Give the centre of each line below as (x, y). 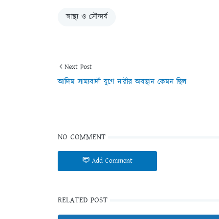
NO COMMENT (82, 137)
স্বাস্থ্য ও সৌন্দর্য (87, 17)
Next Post (78, 67)
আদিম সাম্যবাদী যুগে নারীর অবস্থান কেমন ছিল (122, 82)
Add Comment (112, 161)
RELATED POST (83, 200)
